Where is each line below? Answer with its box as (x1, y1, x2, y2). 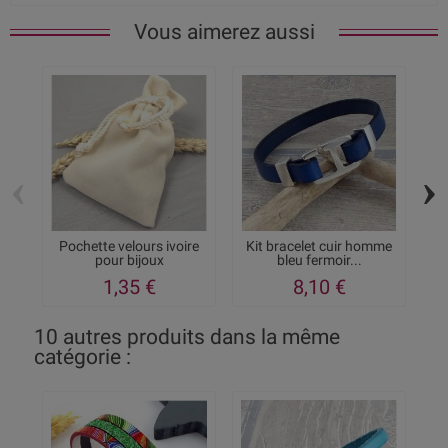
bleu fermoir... (276, 252, 362, 269)
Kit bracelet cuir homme (246, 238, 392, 255)
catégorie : (34, 345, 131, 370)
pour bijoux (94, 252, 164, 269)
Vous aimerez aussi (133, 20, 315, 45)
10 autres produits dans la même (34, 325, 340, 350)
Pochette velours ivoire (59, 238, 199, 255)
